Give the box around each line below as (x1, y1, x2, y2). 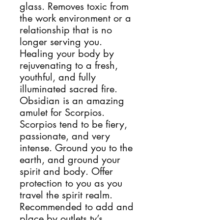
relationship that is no (20, 24, 112, 36)
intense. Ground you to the (20, 141, 133, 154)
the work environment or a (20, 12, 131, 25)
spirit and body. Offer (20, 165, 113, 178)
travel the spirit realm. (20, 189, 112, 201)
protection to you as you (20, 177, 122, 190)
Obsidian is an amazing (20, 94, 124, 107)
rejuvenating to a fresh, (20, 59, 118, 72)
